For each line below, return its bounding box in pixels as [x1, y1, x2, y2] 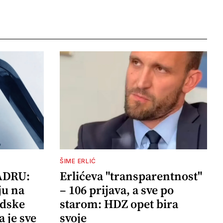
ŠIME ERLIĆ [60, 157, 96, 165]
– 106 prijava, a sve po [60, 182, 174, 199]
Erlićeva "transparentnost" [60, 168, 202, 185]
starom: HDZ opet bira [60, 196, 178, 213]
